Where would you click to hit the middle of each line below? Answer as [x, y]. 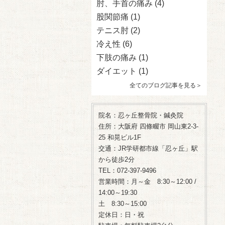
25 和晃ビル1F [120, 137]
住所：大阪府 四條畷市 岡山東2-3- [148, 126]
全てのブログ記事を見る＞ [166, 85]
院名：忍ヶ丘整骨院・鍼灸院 [141, 115]
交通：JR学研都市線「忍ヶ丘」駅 [148, 148]
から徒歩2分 [117, 159]
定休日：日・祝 [121, 215]
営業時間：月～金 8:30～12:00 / [147, 182]
